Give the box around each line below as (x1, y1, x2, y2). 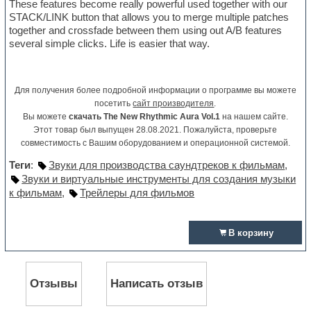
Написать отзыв (110, 277, 203, 290)
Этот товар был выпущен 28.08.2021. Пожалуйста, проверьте (33, 125, 278, 135)
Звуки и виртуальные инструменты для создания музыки (22, 173, 296, 185)
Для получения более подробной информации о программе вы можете (14, 85, 296, 96)
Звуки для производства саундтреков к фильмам (49, 159, 285, 171)
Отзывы (30, 277, 78, 290)
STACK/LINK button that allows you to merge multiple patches (9, 11, 289, 24)
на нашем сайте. (219, 112, 288, 122)
